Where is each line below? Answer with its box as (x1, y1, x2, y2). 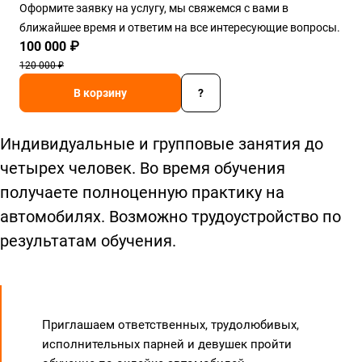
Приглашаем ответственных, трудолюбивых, (42, 318, 299, 332)
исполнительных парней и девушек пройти (42, 337, 292, 351)
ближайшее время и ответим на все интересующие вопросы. (19, 21, 340, 34)
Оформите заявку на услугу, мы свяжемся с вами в (19, 2, 288, 15)
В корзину (74, 86, 127, 99)
